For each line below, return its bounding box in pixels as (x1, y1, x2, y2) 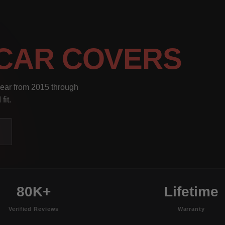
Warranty (177, 205, 205, 212)
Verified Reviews (9, 205, 59, 212)
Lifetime (164, 183, 218, 199)
